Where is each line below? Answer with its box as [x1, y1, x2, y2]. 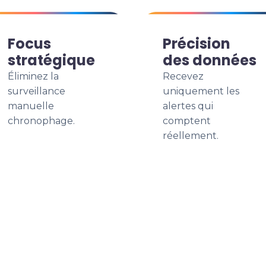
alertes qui [163, 100, 213, 112]
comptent [163, 115, 211, 126]
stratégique [8, 50, 95, 70]
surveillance [8, 85, 65, 97]
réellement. [163, 130, 218, 141]
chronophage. [8, 115, 75, 126]
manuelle [8, 100, 54, 112]
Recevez [163, 71, 204, 82]
